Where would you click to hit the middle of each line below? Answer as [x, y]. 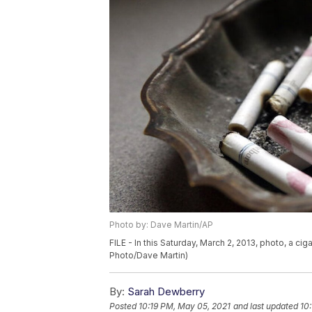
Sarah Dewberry [166, 292]
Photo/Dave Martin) [149, 256]
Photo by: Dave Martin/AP [161, 225]
